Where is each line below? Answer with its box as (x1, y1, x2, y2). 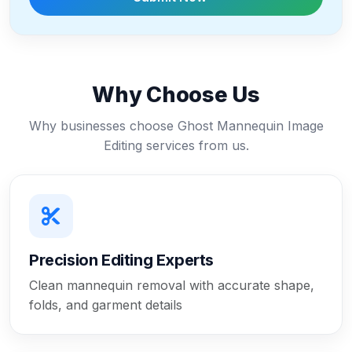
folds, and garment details (29, 296, 182, 313)
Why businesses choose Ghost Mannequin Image (28, 117, 324, 134)
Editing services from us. (103, 137, 249, 153)
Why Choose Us (92, 81, 260, 108)
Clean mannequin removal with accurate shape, (29, 277, 314, 293)
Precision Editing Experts (29, 250, 214, 269)
